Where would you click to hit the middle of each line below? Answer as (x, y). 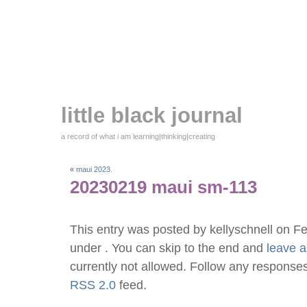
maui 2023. (94, 170)
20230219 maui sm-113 (163, 187)
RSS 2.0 (93, 285)
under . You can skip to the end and (168, 248)
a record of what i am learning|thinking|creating (138, 136)
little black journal (152, 115)
